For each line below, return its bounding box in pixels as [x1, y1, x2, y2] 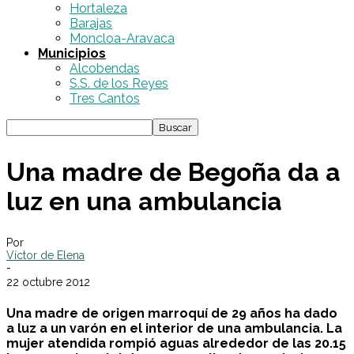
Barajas [70, 16, 112, 31]
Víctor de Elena [6, 249, 85, 262]
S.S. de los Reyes [70, 76, 168, 91]
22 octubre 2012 [6, 276, 90, 289]
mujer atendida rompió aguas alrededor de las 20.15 [6, 336, 346, 352]
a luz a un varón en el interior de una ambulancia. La [6, 321, 342, 337]
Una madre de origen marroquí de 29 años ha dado [6, 306, 337, 322]
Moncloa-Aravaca [70, 31, 175, 46]
